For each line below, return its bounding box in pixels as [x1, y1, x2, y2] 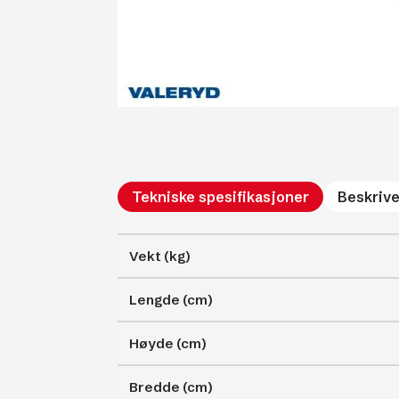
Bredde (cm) [128, 379, 213, 395]
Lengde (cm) [128, 291, 213, 308]
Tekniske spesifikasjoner [132, 188, 309, 206]
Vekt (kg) [128, 248, 191, 265]
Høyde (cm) [128, 335, 207, 352]
